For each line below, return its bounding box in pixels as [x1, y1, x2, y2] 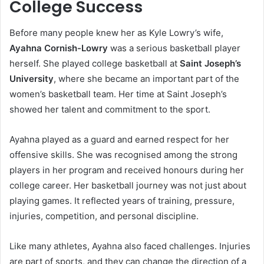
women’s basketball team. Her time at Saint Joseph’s [9, 88, 227, 100]
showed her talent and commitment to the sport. [9, 104, 210, 115]
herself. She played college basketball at [9, 58, 180, 70]
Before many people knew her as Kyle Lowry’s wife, [9, 27, 223, 39]
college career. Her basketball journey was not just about [9, 180, 246, 192]
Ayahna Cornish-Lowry [9, 42, 108, 54]
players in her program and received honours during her [9, 164, 244, 176]
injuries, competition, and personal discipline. [9, 210, 199, 222]
